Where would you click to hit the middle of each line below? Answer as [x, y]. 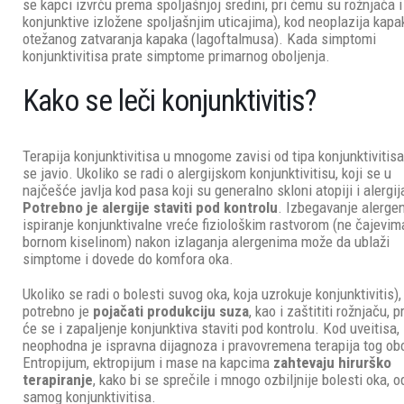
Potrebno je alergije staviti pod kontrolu [151, 207]
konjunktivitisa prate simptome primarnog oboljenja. [177, 55]
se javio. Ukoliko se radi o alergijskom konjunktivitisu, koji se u [207, 173]
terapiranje [58, 379]
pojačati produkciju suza [171, 311]
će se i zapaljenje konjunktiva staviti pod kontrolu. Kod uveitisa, [211, 328]
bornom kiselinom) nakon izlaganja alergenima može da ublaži [207, 241]
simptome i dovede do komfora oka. [129, 258]
